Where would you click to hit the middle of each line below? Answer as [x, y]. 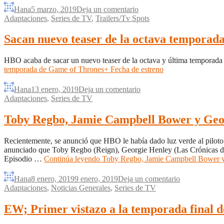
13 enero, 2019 [55, 89]
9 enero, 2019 [96, 179]
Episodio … [24, 159]
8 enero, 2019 [53, 179]
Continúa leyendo [73, 159]
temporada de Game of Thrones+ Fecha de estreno [84, 69]
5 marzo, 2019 [54, 9]
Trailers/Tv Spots [122, 18]
